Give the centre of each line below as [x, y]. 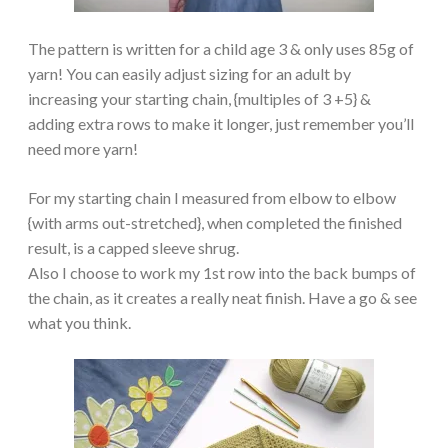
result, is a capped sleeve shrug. [133, 247]
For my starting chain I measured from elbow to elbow [212, 197]
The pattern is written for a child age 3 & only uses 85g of [221, 48]
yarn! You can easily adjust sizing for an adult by [189, 73]
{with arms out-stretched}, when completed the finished [215, 222]
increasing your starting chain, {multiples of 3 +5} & [199, 98]
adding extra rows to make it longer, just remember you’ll [221, 123]
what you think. [79, 322]
